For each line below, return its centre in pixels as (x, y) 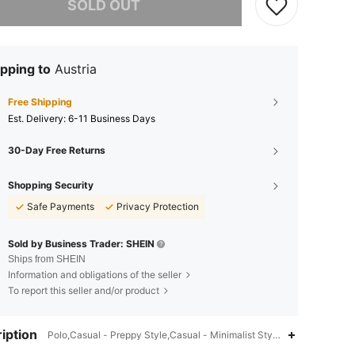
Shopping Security (51, 185)
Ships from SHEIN (47, 259)
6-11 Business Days (112, 118)
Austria (76, 69)
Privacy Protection (158, 206)
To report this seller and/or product (84, 290)
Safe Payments (61, 206)
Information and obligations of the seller (95, 275)
